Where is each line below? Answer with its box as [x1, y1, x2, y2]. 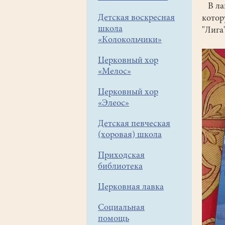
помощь [98, 214, 129, 223]
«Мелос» [98, 67, 131, 76]
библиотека [98, 162, 143, 171]
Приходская [98, 151, 145, 160]
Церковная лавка [98, 183, 164, 192]
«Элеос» [98, 99, 129, 108]
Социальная [98, 203, 145, 212]
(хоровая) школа [98, 131, 162, 140]
